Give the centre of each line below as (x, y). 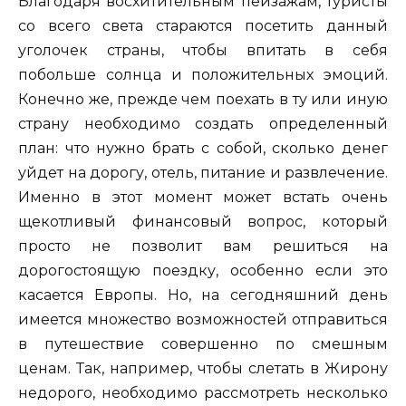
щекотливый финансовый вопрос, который (203, 221)
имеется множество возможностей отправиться (203, 319)
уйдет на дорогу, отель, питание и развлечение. (203, 172)
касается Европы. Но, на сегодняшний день (203, 295)
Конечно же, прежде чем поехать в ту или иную (203, 99)
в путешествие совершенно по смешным (203, 343)
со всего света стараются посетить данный (203, 25)
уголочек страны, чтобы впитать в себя (203, 50)
